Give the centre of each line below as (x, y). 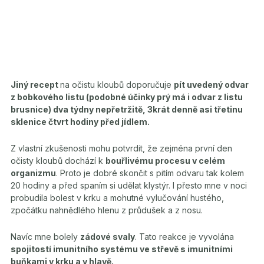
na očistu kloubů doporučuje (117, 85)
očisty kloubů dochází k (58, 161)
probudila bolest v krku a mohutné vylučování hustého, (117, 198)
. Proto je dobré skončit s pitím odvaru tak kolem (150, 173)
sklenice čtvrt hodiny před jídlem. (80, 122)
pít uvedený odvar (211, 85)
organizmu (33, 173)
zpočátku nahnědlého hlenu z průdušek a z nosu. (107, 210)
